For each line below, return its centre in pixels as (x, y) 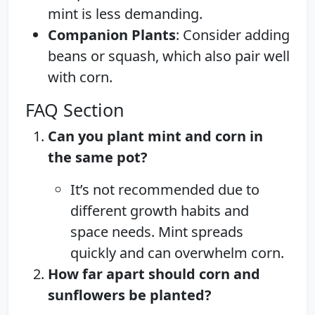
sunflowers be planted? (130, 295)
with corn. (80, 77)
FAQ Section (75, 109)
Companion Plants (112, 34)
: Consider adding (233, 34)
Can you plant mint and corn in (155, 136)
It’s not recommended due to (165, 189)
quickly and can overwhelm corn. (177, 252)
